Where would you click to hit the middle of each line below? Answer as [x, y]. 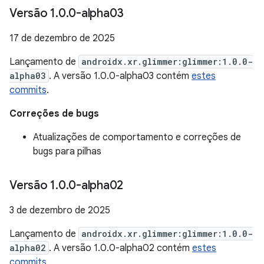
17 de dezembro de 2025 [62, 38]
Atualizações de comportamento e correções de [137, 137]
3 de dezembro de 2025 [60, 210]
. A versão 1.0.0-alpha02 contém [121, 248]
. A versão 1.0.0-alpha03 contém [120, 76]
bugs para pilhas [67, 151]
